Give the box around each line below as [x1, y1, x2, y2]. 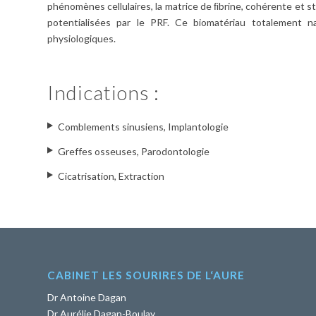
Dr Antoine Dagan [47, 291, 126, 303]
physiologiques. [47, 32, 116, 45]
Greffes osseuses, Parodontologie [58, 145, 209, 158]
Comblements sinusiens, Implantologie [58, 121, 229, 133]
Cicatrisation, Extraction [58, 170, 164, 183]
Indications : [47, 80, 159, 105]
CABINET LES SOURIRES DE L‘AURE [47, 268, 245, 281]
